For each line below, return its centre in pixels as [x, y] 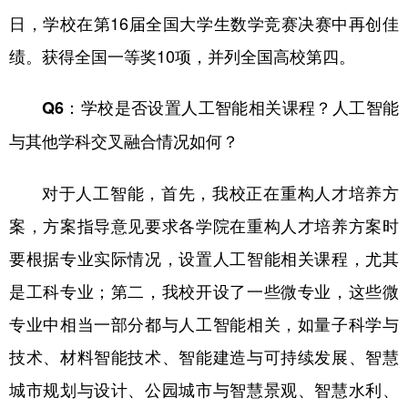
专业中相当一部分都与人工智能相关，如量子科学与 [204, 323]
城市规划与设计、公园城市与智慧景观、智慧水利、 [204, 388]
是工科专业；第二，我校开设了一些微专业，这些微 [204, 290]
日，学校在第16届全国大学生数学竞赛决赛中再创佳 [204, 22]
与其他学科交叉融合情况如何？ [124, 141]
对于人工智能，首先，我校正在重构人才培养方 [220, 192]
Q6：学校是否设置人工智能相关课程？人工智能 [220, 107]
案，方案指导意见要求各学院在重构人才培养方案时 [204, 224]
